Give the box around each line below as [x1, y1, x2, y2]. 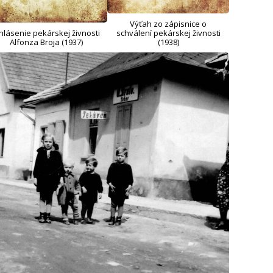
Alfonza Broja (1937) [10, 36, 83, 48]
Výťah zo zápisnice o [130, 18, 207, 29]
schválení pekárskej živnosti [116, 27, 221, 38]
